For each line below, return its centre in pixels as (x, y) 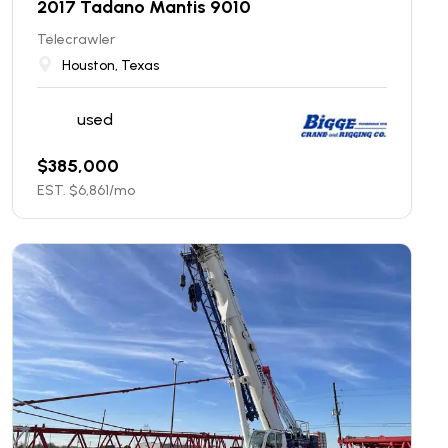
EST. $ (57, 190)
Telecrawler (76, 39)
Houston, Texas (110, 65)
